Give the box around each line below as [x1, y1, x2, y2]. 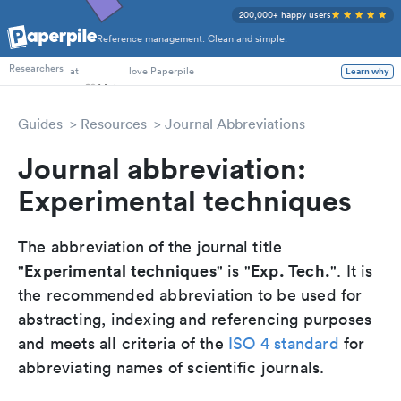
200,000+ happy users [239, 8, 331, 21]
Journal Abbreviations [165, 115, 305, 132]
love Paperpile [129, 64, 194, 78]
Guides [18, 115, 63, 132]
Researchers [9, 63, 64, 78]
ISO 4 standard [228, 333, 339, 354]
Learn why [346, 64, 389, 79]
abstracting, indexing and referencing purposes [18, 309, 372, 329]
